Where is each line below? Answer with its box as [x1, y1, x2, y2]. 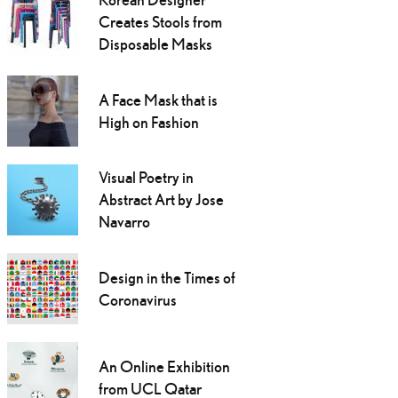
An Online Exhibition [98, 357, 230, 377]
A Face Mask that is [98, 91, 218, 110]
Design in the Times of [98, 268, 235, 288]
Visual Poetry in [98, 168, 194, 187]
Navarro [98, 212, 150, 232]
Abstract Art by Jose [98, 190, 224, 210]
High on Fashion [98, 113, 199, 132]
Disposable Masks [98, 35, 212, 54]
